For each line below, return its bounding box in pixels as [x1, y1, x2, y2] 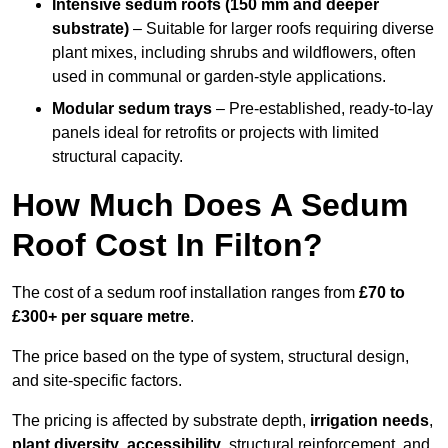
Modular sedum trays [52, 100, 212, 118]
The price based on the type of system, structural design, [12, 348, 409, 366]
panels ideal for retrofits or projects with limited [52, 124, 379, 142]
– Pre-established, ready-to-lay [212, 100, 433, 118]
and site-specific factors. [12, 372, 182, 390]
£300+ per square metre [12, 308, 190, 326]
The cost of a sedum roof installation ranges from [12, 284, 359, 302]
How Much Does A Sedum [12, 187, 408, 224]
